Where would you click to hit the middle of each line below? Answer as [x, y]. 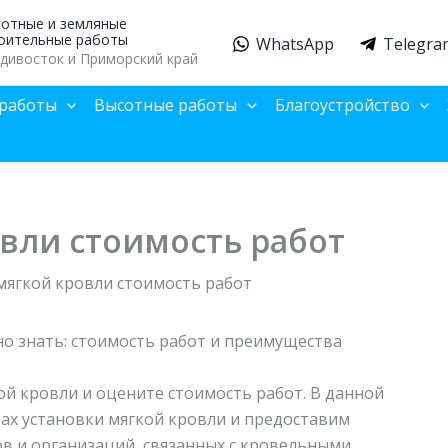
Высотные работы [166, 105]
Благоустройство [342, 105]
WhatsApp [295, 44]
